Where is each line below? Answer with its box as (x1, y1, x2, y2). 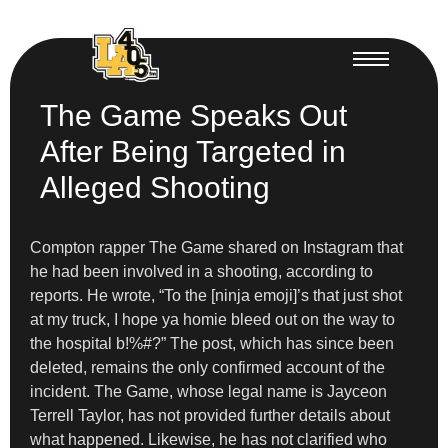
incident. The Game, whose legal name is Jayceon (30, 382, 387, 400)
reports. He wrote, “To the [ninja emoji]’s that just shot (30, 286, 402, 304)
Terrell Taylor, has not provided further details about (30, 406, 390, 424)
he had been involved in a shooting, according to (30, 262, 373, 280)
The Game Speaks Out (40, 98, 347, 132)
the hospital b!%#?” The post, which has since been (30, 334, 394, 352)
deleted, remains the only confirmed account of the (30, 358, 385, 376)
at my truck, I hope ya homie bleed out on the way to (30, 310, 395, 328)
